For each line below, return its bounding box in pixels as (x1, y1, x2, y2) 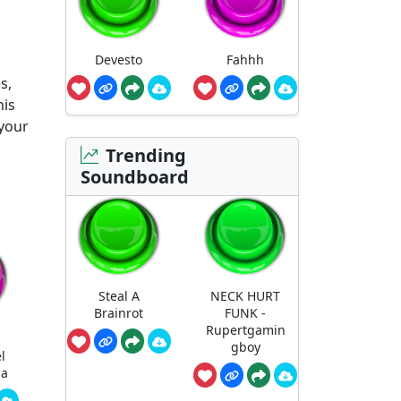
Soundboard (81, 164, 189, 189)
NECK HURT (210, 287, 281, 305)
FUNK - (225, 304, 267, 322)
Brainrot (94, 304, 144, 322)
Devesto (95, 51, 143, 69)
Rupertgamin (205, 321, 286, 339)
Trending (106, 142, 186, 167)
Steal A (98, 287, 140, 305)
